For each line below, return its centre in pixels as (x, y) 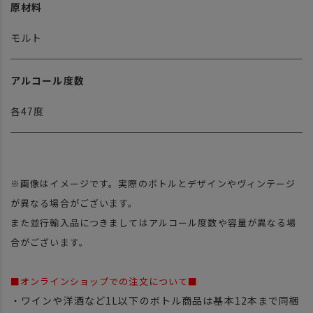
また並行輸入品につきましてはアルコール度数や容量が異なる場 (154, 223)
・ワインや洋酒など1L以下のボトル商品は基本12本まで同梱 (155, 301)
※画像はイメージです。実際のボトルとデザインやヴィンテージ (153, 184)
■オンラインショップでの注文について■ (104, 282)
